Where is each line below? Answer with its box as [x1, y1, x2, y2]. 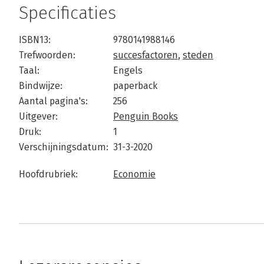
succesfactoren [113, 49, 178, 61]
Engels [113, 65, 143, 76]
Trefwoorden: [19, 49, 75, 61]
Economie [113, 169, 156, 180]
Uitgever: [19, 111, 58, 122]
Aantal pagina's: [19, 95, 88, 107]
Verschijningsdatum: [19, 141, 108, 153]
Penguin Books [113, 111, 178, 122]
